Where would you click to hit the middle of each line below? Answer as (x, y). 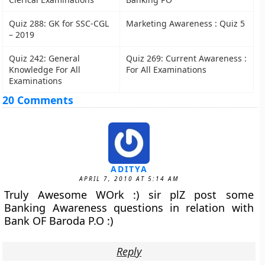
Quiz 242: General (45, 58)
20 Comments (38, 100)
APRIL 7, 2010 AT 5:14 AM (129, 179)
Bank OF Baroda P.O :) (59, 221)
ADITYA (129, 169)
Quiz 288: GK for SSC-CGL (59, 23)
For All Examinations (167, 70)
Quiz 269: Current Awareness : (187, 58)
